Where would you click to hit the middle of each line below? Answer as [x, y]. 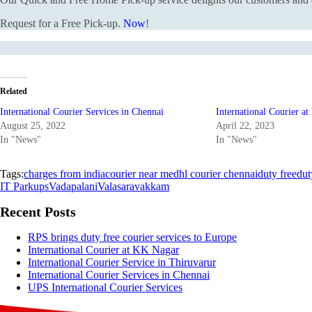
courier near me [139, 173]
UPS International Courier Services [105, 288]
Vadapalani [73, 186]
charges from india [64, 173]
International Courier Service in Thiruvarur [122, 263]
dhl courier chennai [216, 173]
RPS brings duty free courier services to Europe [132, 237]
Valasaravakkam [133, 186]
